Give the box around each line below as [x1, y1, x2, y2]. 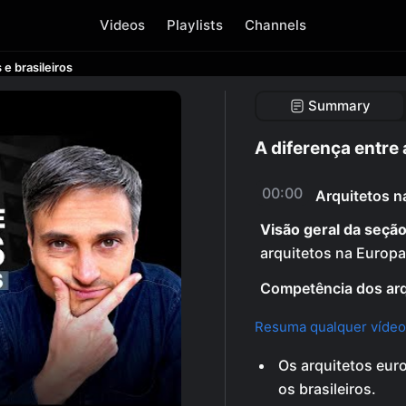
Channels [245, 16, 306, 34]
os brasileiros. [278, 380, 376, 398]
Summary [307, 97, 371, 114]
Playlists [167, 16, 223, 34]
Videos [100, 16, 145, 34]
